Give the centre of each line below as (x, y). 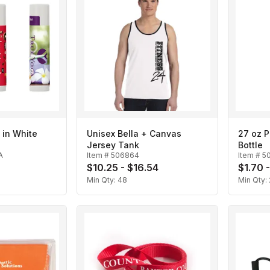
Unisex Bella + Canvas (134, 134)
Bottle (250, 145)
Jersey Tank (113, 145)
